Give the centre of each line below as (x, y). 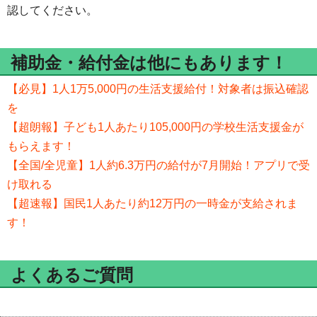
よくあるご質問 (72, 275)
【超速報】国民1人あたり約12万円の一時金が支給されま (152, 204)
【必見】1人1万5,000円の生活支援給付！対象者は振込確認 (158, 89)
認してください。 (52, 11)
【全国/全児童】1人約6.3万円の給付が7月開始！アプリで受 (158, 166)
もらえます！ (41, 146)
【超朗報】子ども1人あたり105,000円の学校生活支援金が (155, 127)
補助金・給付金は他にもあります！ (149, 63)
